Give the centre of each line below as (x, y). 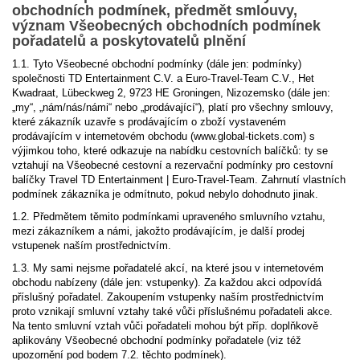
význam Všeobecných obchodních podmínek (166, 26)
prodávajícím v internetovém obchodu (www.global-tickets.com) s (164, 136)
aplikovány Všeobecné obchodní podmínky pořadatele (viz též (157, 340)
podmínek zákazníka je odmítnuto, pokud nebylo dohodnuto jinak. (165, 194)
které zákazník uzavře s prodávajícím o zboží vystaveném (149, 122)
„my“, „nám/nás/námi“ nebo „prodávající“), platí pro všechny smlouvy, (173, 107)
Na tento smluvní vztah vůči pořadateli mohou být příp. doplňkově (165, 326)
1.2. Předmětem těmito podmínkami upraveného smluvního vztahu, (169, 217)
